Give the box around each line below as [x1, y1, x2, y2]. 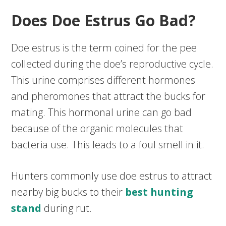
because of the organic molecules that [11, 122, 184, 136]
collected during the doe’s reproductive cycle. [11, 57, 214, 71]
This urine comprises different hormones [11, 73, 196, 87]
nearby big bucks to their [11, 185, 126, 199]
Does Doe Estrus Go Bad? [11, 10, 196, 31]
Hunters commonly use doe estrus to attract [11, 169, 212, 183]
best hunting [125, 185, 194, 199]
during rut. [41, 201, 92, 215]
